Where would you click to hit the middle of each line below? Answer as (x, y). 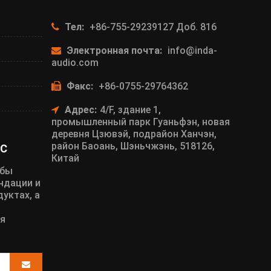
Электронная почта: (114, 50)
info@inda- (192, 50)
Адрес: (80, 109)
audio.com (75, 62)
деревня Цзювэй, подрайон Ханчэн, (134, 134)
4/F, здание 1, (130, 109)
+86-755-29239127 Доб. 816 (153, 27)
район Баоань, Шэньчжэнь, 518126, (133, 146)
